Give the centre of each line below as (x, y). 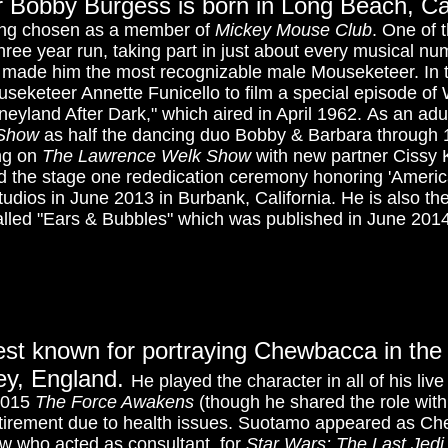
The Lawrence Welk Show (146, 156)
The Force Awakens (114, 402)
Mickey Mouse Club (293, 30)
